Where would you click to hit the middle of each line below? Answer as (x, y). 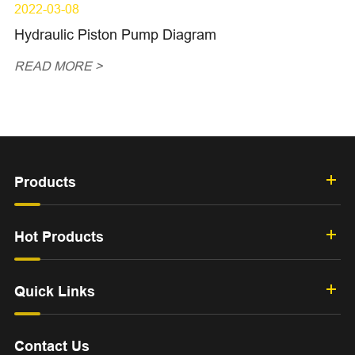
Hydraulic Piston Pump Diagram (115, 34)
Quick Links (54, 291)
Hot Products (59, 236)
